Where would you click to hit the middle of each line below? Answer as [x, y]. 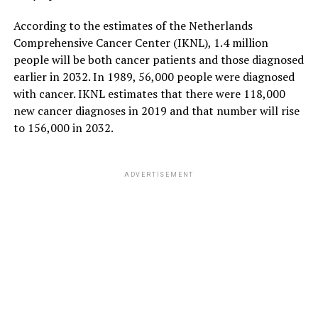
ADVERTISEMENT [159, 174]
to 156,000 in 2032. [63, 127]
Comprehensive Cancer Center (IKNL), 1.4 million [141, 42]
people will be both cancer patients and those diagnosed [158, 59]
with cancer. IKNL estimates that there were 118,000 [149, 93]
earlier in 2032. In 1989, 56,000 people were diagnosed [154, 76]
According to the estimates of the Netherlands [133, 25]
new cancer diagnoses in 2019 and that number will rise [156, 110]
